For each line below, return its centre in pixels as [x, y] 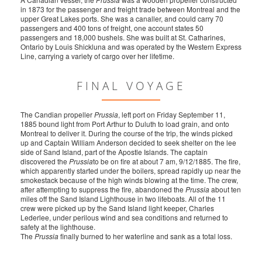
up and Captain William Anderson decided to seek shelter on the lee [128, 142]
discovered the [45, 161]
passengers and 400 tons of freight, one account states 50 [112, 28]
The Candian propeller [57, 114]
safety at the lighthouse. [58, 227]
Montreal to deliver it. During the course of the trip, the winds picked [127, 133]
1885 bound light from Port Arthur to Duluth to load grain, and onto [125, 124]
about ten [225, 189]
